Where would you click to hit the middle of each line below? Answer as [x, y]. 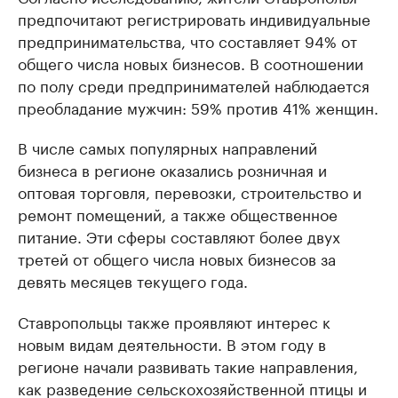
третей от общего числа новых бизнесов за [177, 258]
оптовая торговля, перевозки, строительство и [190, 191]
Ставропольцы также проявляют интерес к [174, 321]
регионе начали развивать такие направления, [188, 365]
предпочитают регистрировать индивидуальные [194, 18]
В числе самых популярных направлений [167, 147]
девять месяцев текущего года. [133, 280]
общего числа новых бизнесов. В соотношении [191, 62]
